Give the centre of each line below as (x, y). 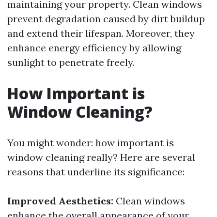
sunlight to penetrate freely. (71, 62)
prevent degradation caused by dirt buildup (106, 19)
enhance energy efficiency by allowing (94, 48)
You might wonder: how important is (91, 143)
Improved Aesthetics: (60, 201)
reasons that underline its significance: (96, 172)
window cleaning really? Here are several (101, 157)
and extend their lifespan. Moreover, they (101, 33)
